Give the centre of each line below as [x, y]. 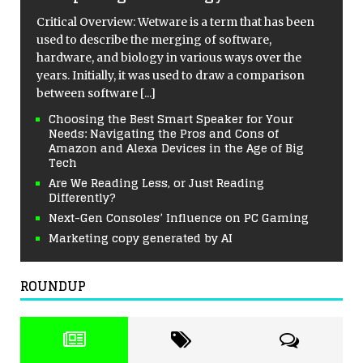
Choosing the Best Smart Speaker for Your [171, 119]
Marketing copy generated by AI [141, 238]
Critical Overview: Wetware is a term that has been [175, 22]
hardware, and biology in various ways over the [169, 58]
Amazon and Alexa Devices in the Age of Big [176, 148]
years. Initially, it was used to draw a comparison [171, 76]
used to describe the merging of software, [154, 40]
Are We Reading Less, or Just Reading [156, 183]
